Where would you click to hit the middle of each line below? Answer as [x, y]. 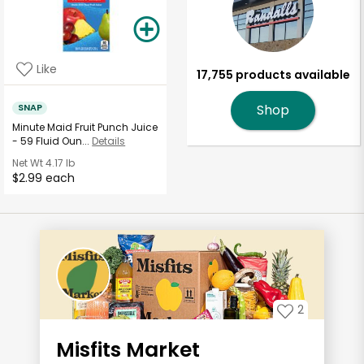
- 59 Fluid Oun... [51, 141]
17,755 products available [273, 75]
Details [109, 141]
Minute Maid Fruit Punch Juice [85, 128]
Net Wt [28, 163]
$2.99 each [44, 178]
